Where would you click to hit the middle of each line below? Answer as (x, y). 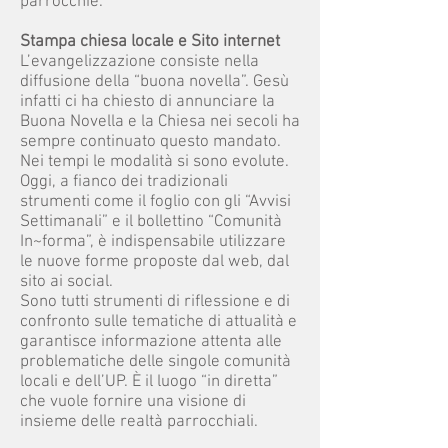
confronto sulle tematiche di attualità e (158, 322)
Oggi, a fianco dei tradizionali (124, 182)
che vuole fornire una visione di (133, 402)
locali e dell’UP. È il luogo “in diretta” (149, 382)
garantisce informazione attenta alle (151, 342)
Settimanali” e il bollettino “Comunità (151, 222)
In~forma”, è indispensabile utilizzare (153, 242)
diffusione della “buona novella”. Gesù (154, 82)
